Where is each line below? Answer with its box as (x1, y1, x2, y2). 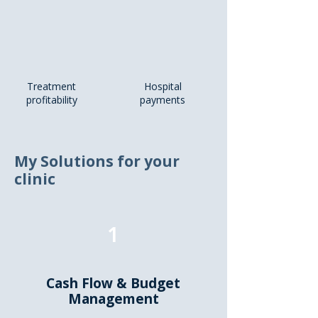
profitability (26, 93, 77, 106)
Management (67, 290, 159, 308)
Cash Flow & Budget (46, 274, 180, 292)
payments (140, 93, 185, 106)
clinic (14, 169, 55, 189)
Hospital (143, 79, 182, 93)
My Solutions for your (14, 151, 180, 171)
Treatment (27, 79, 76, 93)
